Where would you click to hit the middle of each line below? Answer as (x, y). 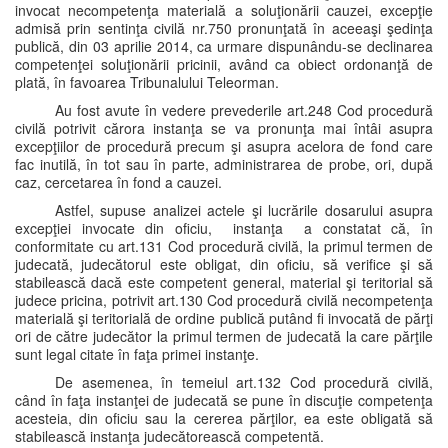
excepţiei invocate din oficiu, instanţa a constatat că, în (224, 228)
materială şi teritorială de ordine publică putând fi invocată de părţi (224, 318)
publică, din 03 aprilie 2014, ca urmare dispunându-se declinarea (224, 46)
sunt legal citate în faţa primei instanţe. (137, 354)
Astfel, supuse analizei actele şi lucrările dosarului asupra (244, 210)
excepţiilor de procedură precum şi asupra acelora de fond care (224, 146)
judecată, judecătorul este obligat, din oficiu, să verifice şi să (224, 264)
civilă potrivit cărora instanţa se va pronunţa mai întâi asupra (224, 128)
